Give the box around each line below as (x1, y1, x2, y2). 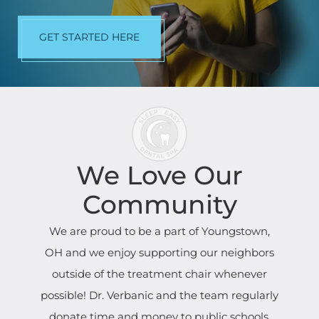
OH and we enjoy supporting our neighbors (45, 246, 274, 259)
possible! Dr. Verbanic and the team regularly (41, 288, 278, 302)
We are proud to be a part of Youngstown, (49, 224, 270, 238)
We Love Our (76, 159, 243, 191)
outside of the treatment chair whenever (52, 267, 267, 281)
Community (82, 189, 237, 220)
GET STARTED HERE (39, 31, 140, 43)
